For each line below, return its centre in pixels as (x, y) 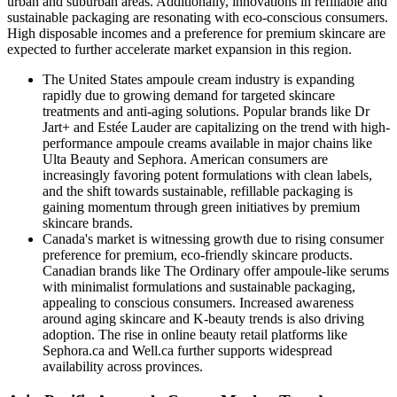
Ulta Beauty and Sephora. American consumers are (185, 159)
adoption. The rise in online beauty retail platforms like (195, 334)
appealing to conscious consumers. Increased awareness (198, 302)
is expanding (319, 79)
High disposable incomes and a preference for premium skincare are (196, 33)
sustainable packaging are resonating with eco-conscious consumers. (198, 17)
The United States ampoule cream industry (161, 79)
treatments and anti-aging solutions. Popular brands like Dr (206, 111)
